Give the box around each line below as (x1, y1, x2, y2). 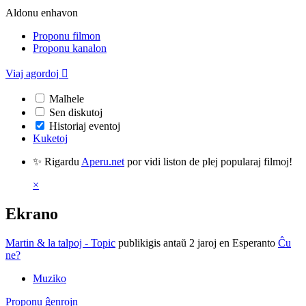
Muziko (33, 272, 66, 284)
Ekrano (5, 204, 58, 223)
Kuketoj (33, 133, 68, 144)
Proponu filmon (33, 30, 100, 42)
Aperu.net (81, 156, 124, 167)
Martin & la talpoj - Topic (5, 236, 115, 249)
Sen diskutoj (49, 107, 102, 118)
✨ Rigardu (33, 156, 81, 167)
